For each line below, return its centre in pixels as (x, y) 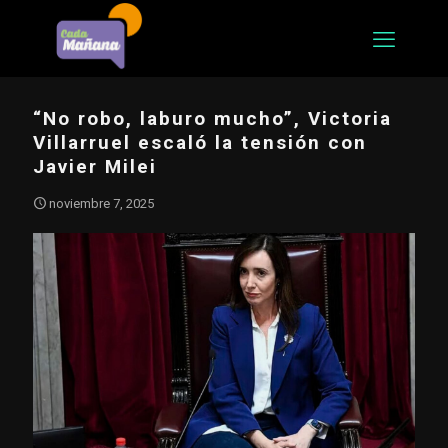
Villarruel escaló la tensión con (200, 142)
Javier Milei (95, 166)
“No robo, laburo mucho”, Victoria (212, 118)
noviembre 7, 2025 (101, 203)
